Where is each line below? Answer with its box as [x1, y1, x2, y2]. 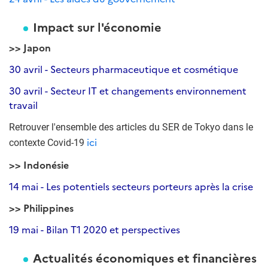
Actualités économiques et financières [33, 249, 257, 266]
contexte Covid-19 [9, 137, 87, 148]
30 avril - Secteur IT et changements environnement [9, 84, 246, 97]
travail [9, 98, 38, 111]
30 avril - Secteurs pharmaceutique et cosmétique [9, 62, 238, 75]
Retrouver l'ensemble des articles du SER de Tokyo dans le [9, 121, 253, 133]
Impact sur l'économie [33, 18, 162, 35]
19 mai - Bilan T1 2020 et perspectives [9, 223, 180, 236]
